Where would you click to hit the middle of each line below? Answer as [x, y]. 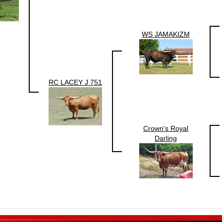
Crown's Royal [166, 128]
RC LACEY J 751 [75, 82]
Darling [166, 138]
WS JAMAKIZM [166, 34]
